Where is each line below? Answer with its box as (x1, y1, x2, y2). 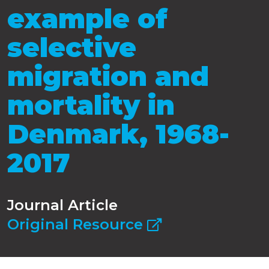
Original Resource (7, 215, 147, 233)
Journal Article (7, 196, 118, 214)
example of (7, 2, 168, 35)
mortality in (7, 89, 175, 122)
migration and (7, 60, 209, 93)
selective (7, 31, 136, 64)
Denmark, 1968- (7, 118, 229, 151)
